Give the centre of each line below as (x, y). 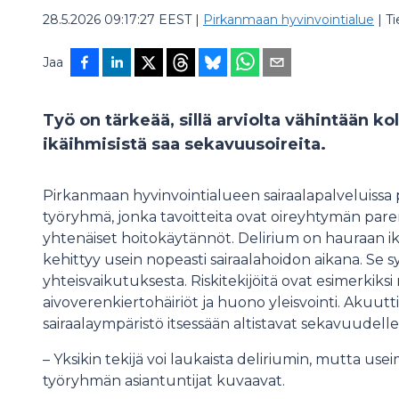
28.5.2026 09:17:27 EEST (117, 20)
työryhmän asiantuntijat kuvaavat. (164, 381)
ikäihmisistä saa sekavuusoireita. (184, 144)
